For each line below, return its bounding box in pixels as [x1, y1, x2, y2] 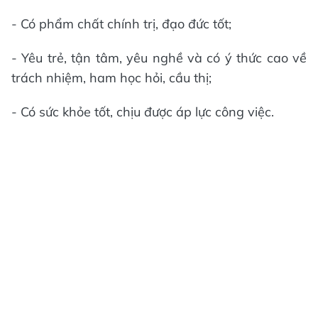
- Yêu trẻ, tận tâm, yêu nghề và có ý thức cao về [11, 50, 307, 66]
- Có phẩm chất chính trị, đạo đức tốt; [11, 16, 231, 32]
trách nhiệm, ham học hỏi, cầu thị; [11, 70, 212, 86]
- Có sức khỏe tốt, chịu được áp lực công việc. [11, 104, 274, 120]
